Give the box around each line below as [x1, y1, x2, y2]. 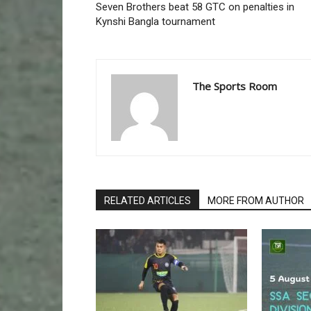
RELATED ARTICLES [104, 194, 191, 206]
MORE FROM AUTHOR [208, 194, 304, 206]
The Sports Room [192, 78, 277, 93]
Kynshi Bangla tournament [96, 15, 215, 28]
